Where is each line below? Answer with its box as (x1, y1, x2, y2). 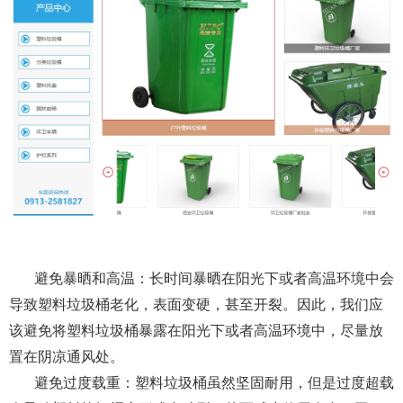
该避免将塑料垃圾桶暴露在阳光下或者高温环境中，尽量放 (9, 323, 383, 339)
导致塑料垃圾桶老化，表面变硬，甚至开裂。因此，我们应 (9, 297, 383, 313)
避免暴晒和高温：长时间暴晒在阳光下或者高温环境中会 (34, 271, 394, 287)
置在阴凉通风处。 (9, 349, 124, 365)
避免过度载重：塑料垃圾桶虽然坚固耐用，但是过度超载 (34, 375, 394, 391)
